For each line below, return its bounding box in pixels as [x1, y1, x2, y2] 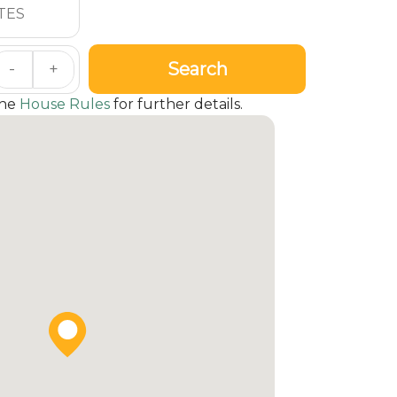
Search [167, 58, 228, 80]
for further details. [109, 96, 243, 113]
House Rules [19, 96, 110, 113]
